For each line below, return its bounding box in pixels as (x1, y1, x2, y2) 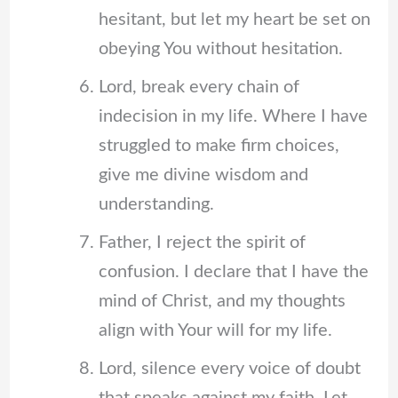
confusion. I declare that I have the (98, 263, 369, 282)
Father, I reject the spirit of (98, 234, 306, 252)
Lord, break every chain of (98, 78, 299, 97)
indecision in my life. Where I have (98, 107, 368, 126)
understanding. (98, 195, 214, 214)
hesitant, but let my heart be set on (98, 11, 370, 29)
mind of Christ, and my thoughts (98, 292, 346, 311)
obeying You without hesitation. (98, 40, 343, 59)
